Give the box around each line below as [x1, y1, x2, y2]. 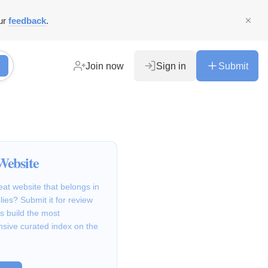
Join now [86, 60, 124, 71]
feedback [8, 15, 46, 26]
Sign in [156, 60, 186, 71]
